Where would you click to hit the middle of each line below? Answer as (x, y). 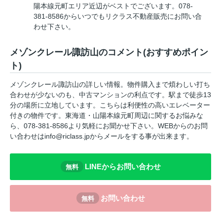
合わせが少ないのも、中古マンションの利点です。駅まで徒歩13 (110, 94)
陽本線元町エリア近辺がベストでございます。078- (113, 6)
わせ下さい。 (54, 26)
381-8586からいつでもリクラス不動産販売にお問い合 (118, 16)
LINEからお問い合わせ (123, 167)
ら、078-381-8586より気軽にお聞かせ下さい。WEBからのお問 (109, 126)
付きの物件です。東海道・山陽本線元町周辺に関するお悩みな (107, 115)
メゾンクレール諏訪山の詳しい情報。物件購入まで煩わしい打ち (110, 84)
